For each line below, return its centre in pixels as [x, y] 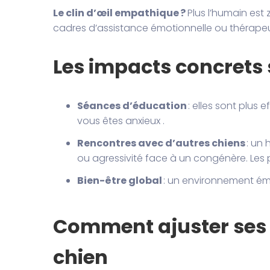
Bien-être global [119, 180]
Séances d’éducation [132, 105]
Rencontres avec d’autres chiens [161, 143]
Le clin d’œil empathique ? [120, 13]
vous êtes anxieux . [121, 121]
